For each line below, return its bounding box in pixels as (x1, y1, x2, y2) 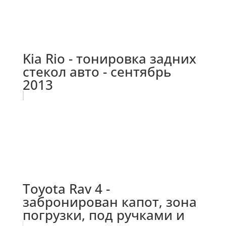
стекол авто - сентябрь (22, 62, 171, 81)
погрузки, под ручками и (22, 205, 185, 224)
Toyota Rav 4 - (22, 179, 110, 198)
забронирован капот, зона (22, 192, 197, 211)
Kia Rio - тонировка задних (22, 49, 196, 68)
